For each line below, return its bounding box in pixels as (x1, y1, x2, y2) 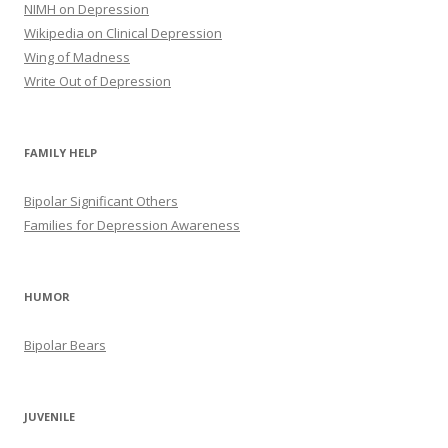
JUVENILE (24, 409, 75, 425)
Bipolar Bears (24, 336, 106, 355)
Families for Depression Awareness (24, 216, 240, 235)
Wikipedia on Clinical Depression (24, 24, 222, 43)
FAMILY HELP (24, 145, 97, 161)
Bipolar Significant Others (24, 192, 178, 211)
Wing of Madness (24, 48, 130, 67)
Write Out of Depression (24, 72, 171, 91)
